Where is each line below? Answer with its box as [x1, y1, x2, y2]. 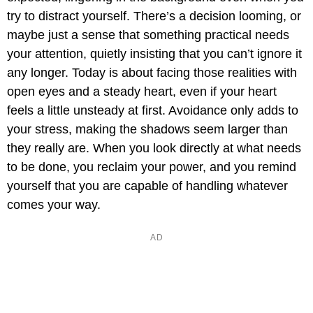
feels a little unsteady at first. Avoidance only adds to [7, 103, 298, 118]
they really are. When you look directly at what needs [7, 141, 301, 156]
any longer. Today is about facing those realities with [7, 66, 297, 80]
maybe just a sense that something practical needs [7, 28, 289, 43]
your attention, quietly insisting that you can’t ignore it [7, 47, 302, 61]
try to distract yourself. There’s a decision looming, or [7, 9, 301, 24]
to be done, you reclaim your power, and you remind [7, 160, 296, 175]
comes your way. [7, 198, 101, 212]
